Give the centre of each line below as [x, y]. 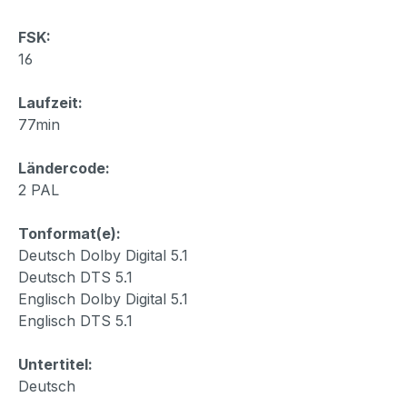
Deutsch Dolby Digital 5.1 [103, 255]
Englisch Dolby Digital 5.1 [103, 298]
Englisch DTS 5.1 [75, 320]
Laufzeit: [50, 102]
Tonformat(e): [69, 233]
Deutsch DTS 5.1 [75, 277]
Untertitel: [55, 364]
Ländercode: [64, 168]
